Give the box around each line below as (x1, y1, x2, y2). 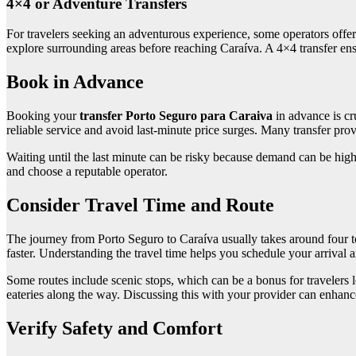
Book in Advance (6, 72, 144, 93)
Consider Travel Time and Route (6, 195, 274, 216)
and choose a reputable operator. (6, 164, 168, 179)
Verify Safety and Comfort (6, 317, 222, 339)
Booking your (6, 109, 79, 123)
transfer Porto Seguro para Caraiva (79, 109, 273, 123)
